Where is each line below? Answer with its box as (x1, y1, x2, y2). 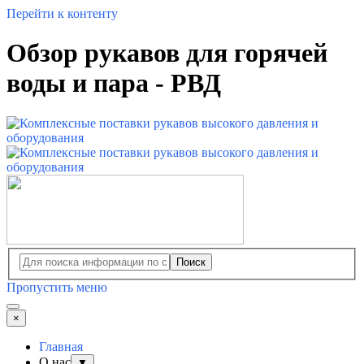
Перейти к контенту (6, 6, 118, 20)
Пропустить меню (6, 280, 107, 295)
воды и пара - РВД (6, 68, 221, 98)
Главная (39, 340, 83, 354)
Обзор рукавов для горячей (6, 38, 327, 68)
